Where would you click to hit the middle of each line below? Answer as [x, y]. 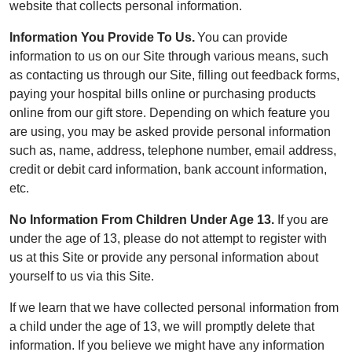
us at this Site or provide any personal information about [164, 257]
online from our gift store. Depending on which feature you [170, 112]
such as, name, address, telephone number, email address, [173, 150]
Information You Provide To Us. [103, 37]
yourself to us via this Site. [82, 276]
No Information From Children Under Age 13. [142, 219]
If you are [301, 219]
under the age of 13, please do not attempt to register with [168, 238]
